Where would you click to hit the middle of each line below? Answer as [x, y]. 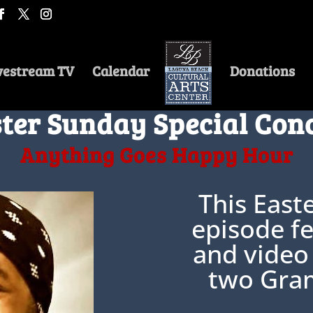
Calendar [121, 70]
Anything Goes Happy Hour [156, 154]
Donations [262, 70]
